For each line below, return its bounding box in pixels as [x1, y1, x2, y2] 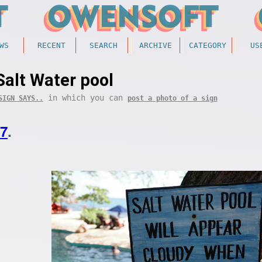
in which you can [43, 93, 127, 102]
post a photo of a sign [127, 94, 218, 102]
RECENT [37, 41, 65, 50]
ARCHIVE [139, 41, 172, 50]
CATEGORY [189, 41, 226, 50]
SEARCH [89, 41, 118, 50]
